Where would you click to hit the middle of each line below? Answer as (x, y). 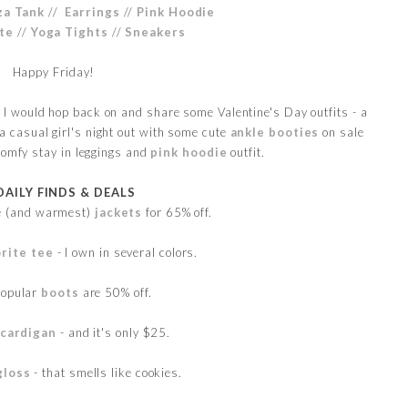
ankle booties (275, 132)
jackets (118, 212)
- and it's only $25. (114, 332)
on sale (342, 132)
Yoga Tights (69, 31)
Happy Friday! (54, 71)
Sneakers (155, 31)
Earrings (92, 11)
